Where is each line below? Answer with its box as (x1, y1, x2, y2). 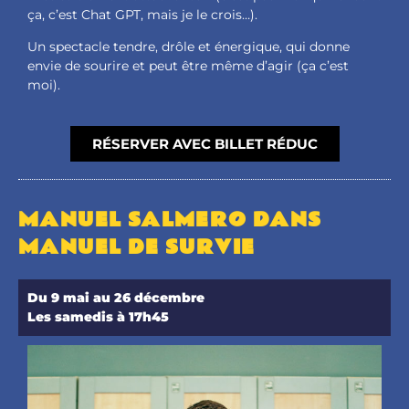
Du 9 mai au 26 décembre (27, 289, 204, 307)
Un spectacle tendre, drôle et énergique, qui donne (27, 37, 350, 55)
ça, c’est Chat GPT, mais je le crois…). (27, 5, 257, 23)
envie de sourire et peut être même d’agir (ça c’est (27, 57, 349, 74)
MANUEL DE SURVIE (18, 232, 256, 264)
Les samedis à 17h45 (27, 309, 169, 326)
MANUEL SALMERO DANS (18, 204, 322, 236)
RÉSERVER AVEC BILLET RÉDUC (91, 135, 318, 153)
